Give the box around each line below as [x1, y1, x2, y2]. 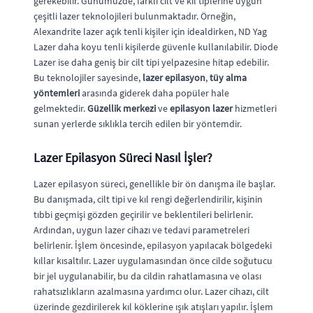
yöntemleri [34, 87, 80, 99]
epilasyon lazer [170, 102, 233, 115]
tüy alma [210, 71, 247, 84]
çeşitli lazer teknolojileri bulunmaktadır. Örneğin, [34, 10, 235, 22]
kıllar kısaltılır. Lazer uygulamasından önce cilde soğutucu [34, 254, 272, 267]
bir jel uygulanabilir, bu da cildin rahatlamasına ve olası [34, 270, 261, 282]
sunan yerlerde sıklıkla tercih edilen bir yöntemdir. [34, 117, 242, 130]
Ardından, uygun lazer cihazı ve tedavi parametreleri [34, 224, 249, 236]
